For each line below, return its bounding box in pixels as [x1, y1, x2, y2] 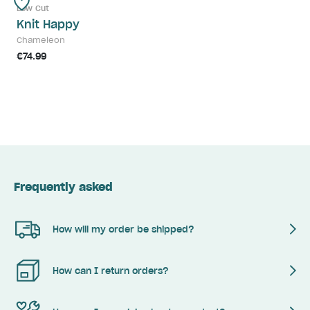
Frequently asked [14, 180, 113, 194]
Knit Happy [17, 17, 80, 32]
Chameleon [17, 35, 65, 46]
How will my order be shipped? [53, 223, 194, 235]
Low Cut [17, 3, 49, 14]
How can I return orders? [53, 264, 169, 277]
